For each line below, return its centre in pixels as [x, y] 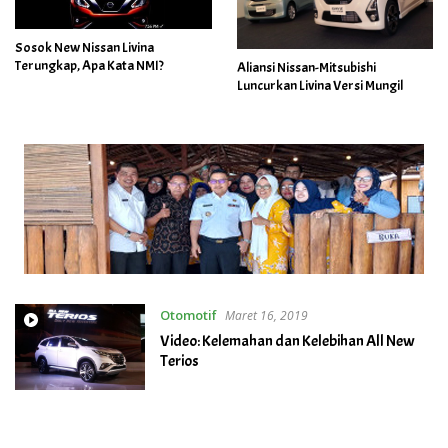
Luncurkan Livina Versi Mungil [319, 85]
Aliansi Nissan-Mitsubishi [306, 67]
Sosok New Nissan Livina [84, 47]
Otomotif [188, 314]
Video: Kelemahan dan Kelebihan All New [287, 340]
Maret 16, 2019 [266, 315]
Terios [179, 360]
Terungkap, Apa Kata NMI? [89, 65]
